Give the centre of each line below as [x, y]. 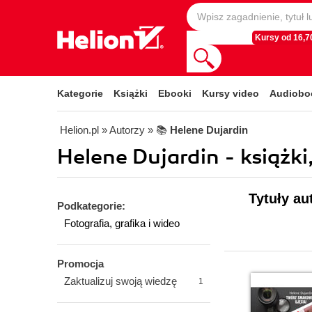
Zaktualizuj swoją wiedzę [120, 281]
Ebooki [175, 93]
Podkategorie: [91, 206]
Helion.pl [79, 130]
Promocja [80, 264]
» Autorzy [123, 130]
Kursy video [231, 93]
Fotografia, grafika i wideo [122, 223]
